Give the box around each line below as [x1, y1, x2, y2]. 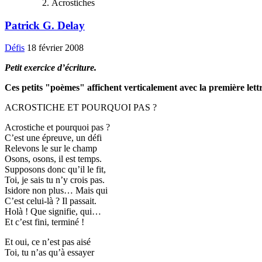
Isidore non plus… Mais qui [5, 185, 108, 196]
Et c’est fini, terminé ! [5, 217, 84, 227]
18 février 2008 [27, 43, 84, 53]
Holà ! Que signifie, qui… [5, 206, 101, 217]
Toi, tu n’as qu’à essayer [5, 247, 94, 258]
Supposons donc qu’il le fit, [5, 164, 106, 175]
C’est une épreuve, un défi [5, 133, 102, 143]
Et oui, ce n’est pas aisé [5, 237, 91, 247]
